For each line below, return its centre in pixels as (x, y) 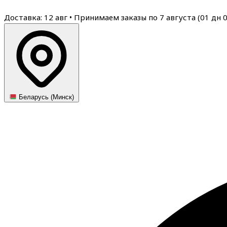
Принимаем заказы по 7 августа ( (137, 17)
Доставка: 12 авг (37, 17)
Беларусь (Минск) (46, 97)
